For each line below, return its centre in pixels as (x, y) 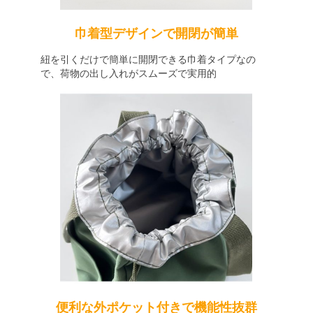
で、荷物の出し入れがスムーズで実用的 (128, 73)
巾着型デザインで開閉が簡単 (156, 34)
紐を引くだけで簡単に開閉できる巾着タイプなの (148, 59)
